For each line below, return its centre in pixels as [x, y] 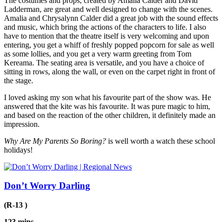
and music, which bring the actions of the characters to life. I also [105, 27]
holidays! [18, 150]
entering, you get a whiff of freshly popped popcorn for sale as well [109, 45]
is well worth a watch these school [161, 141]
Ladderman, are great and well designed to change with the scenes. [108, 9]
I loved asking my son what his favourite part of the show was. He [108, 97]
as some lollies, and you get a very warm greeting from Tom [98, 54]
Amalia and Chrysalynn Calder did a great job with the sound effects [111, 18]
